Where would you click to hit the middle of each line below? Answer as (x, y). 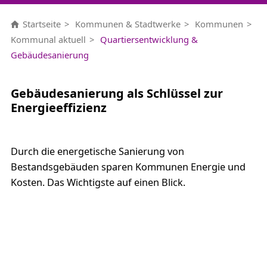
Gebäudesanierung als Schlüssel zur (117, 93)
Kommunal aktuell (48, 39)
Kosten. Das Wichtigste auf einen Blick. (98, 182)
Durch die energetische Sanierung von (97, 151)
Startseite (41, 24)
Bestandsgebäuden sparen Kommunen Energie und (128, 167)
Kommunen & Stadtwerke (128, 24)
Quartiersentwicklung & (149, 39)
